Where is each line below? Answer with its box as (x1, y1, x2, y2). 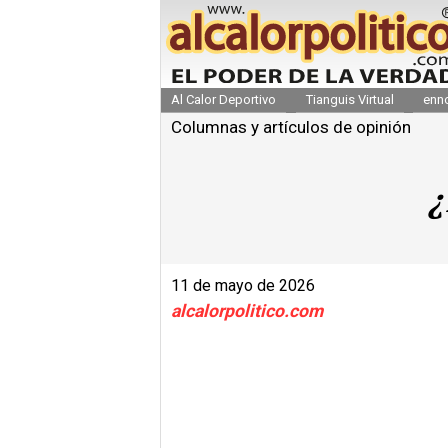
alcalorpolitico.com (171, 300, 323, 321)
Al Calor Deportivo (171, 91, 276, 107)
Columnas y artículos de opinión (171, 116, 411, 137)
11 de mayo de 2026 (171, 275, 315, 295)
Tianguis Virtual (305, 91, 394, 107)
